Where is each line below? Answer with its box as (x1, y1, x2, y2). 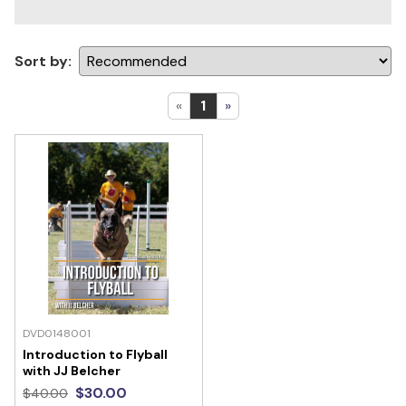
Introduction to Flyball (23, 345, 168, 362)
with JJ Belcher (23, 362, 121, 379)
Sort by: (14, 51, 72, 71)
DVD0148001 (23, 325, 91, 341)
